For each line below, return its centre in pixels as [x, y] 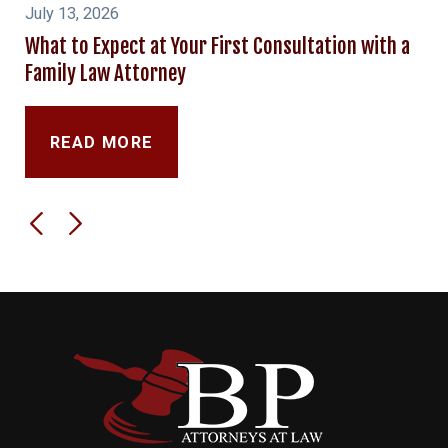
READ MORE [101, 142]
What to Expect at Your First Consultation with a [217, 46]
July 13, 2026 [71, 14]
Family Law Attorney [105, 73]
